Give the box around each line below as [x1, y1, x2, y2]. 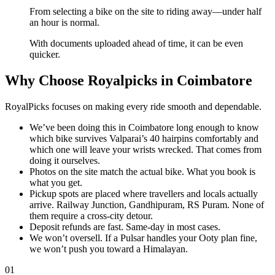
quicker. [29, 48, 60, 60]
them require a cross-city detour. [29, 210, 153, 221]
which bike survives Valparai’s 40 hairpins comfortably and [29, 133, 258, 144]
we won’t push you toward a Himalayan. [29, 243, 188, 254]
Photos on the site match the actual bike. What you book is [29, 166, 255, 177]
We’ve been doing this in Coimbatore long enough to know [29, 122, 259, 133]
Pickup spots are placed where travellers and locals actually [29, 188, 258, 199]
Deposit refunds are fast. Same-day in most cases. [29, 221, 220, 232]
